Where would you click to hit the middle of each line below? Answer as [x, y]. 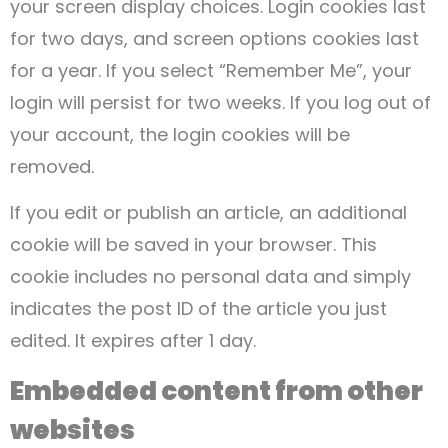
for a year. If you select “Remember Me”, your [211, 70]
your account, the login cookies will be [180, 134]
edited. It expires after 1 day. [133, 341]
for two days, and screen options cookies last [214, 38]
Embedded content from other [216, 390]
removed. [52, 166]
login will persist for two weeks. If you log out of [220, 102]
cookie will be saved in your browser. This [193, 245]
